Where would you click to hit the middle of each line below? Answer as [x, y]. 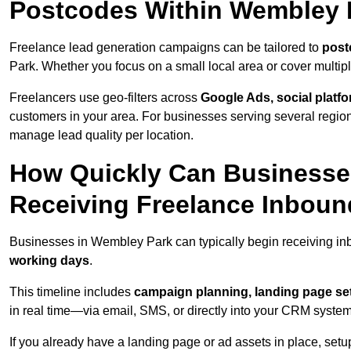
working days [49, 261]
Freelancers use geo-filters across [105, 98]
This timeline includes [72, 292]
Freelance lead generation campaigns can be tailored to [166, 48]
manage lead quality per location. [101, 136]
